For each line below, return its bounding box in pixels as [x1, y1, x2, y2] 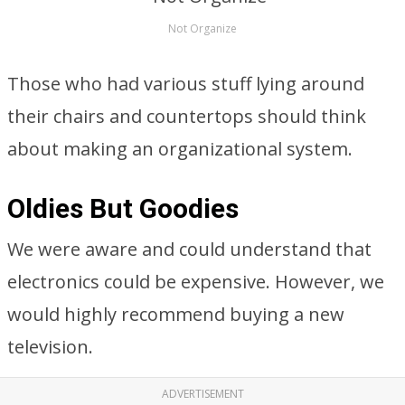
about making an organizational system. [7, 137, 353, 161]
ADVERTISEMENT [161, 386, 244, 401]
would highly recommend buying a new [7, 302, 344, 326]
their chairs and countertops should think [7, 104, 366, 128]
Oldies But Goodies [7, 193, 239, 224]
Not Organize [168, 21, 237, 36]
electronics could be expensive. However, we [7, 269, 384, 294]
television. [7, 334, 93, 359]
